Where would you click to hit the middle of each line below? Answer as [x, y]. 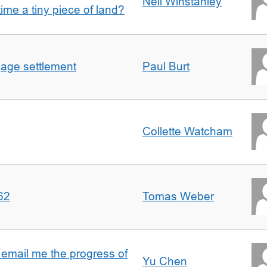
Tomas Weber [178, 196]
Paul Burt [166, 66]
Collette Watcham [187, 131]
